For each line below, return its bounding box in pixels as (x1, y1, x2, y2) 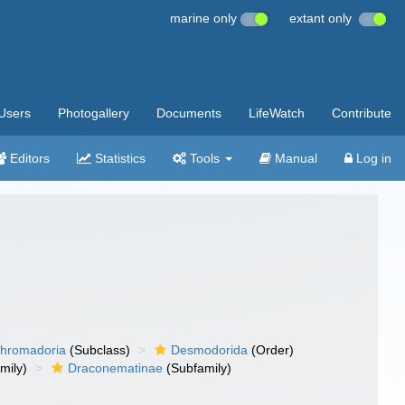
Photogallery (58, 106, 129, 120)
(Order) (248, 343, 295, 357)
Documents (156, 106, 221, 120)
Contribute (332, 106, 391, 120)
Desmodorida (171, 343, 249, 357)
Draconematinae (68, 361, 164, 375)
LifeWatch (249, 106, 305, 120)
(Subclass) (66, 343, 131, 357)
